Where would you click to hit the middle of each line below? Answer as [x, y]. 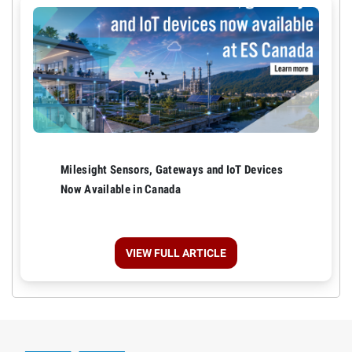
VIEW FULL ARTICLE [176, 253]
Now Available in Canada [121, 189]
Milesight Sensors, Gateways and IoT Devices [172, 169]
